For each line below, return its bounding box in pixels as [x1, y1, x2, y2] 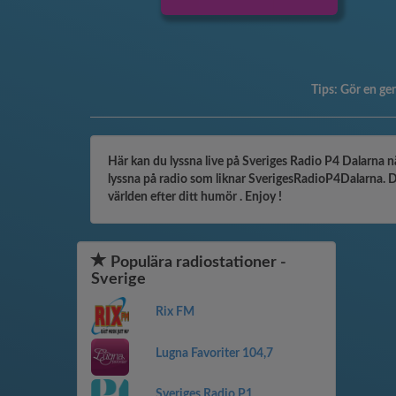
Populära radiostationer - [107, 255, 286, 270]
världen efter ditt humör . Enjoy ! [108, 191, 282, 203]
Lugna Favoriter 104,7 [155, 346, 273, 360]
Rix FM [155, 306, 194, 318]
